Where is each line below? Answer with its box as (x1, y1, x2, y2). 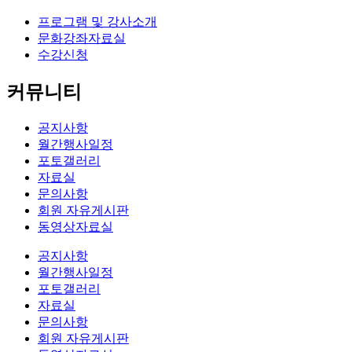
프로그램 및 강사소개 (38, 14, 157, 28)
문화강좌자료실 (38, 31, 126, 45)
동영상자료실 (38, 219, 113, 233)
